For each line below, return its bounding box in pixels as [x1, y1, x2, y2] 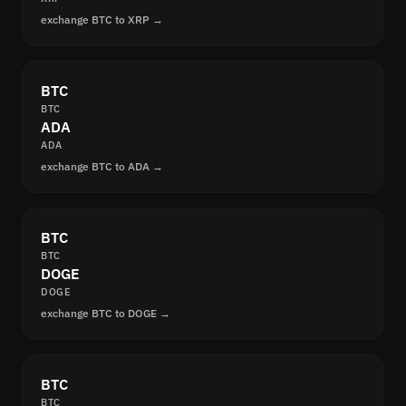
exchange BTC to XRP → [41, 13, 163, 27]
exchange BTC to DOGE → [41, 306, 170, 321]
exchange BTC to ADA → [41, 159, 163, 174]
